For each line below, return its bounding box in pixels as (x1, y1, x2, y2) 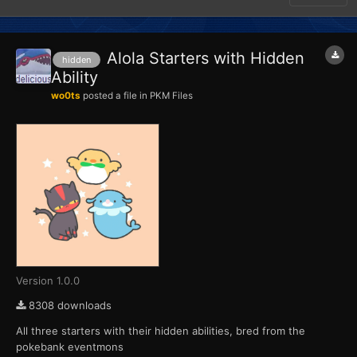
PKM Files (150, 90, 193, 102)
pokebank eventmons (16, 340, 124, 354)
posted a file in (80, 90, 150, 102)
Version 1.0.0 (16, 274, 80, 288)
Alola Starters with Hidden (107, 49, 304, 69)
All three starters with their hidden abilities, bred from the (16, 324, 305, 338)
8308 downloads (25, 299, 112, 312)
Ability (51, 68, 98, 88)
